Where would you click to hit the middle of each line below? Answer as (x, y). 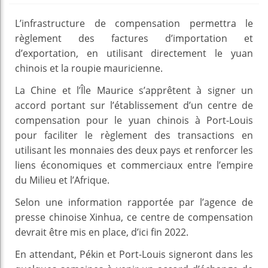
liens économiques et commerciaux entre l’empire (134, 165)
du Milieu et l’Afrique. (62, 180)
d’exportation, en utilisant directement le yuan (134, 53)
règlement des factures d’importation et (134, 38)
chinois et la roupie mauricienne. (89, 68)
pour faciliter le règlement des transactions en (134, 135)
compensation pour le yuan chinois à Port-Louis (134, 120)
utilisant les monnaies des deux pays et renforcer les (134, 150)
